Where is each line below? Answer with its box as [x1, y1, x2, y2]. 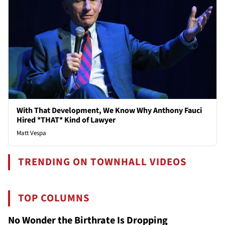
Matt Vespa [17, 128, 46, 138]
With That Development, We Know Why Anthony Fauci [17, 104, 202, 116]
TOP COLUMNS [18, 190, 90, 205]
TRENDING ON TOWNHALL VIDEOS [18, 154, 187, 169]
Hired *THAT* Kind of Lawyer [17, 114, 116, 126]
